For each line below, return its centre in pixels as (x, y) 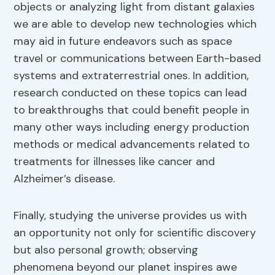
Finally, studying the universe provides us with (130, 216)
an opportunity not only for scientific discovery (135, 233)
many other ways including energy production (132, 127)
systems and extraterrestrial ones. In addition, (131, 76)
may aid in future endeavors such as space (123, 41)
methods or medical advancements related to (132, 145)
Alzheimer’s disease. (64, 179)
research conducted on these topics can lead (130, 93)
